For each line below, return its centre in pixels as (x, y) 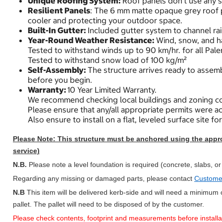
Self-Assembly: (57, 70)
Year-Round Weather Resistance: (91, 40)
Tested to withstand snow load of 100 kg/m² (107, 60)
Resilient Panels (59, 10)
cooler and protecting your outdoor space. (105, 20)
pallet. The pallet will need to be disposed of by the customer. (109, 204)
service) (26, 150)
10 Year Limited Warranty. (112, 89)
